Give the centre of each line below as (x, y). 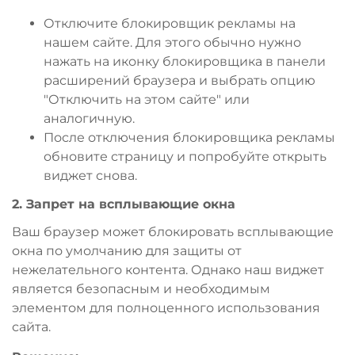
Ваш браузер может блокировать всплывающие (173, 231)
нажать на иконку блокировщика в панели (185, 61)
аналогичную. (89, 118)
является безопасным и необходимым (141, 288)
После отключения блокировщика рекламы (189, 137)
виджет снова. (90, 175)
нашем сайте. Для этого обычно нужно (172, 42)
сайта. (31, 326)
